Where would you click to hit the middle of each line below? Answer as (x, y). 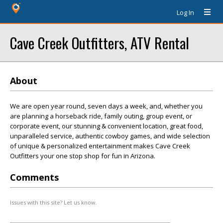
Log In (185, 12)
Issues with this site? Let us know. (53, 202)
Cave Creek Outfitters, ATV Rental (100, 43)
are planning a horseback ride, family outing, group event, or (101, 116)
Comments (34, 177)
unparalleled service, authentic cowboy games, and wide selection (110, 136)
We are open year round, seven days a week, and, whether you (106, 106)
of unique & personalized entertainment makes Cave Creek (100, 146)
